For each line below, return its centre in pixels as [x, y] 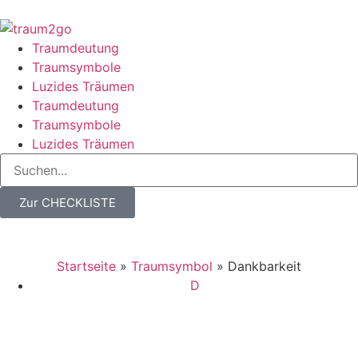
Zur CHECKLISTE [68, 203]
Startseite [86, 266]
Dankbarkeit [265, 266]
